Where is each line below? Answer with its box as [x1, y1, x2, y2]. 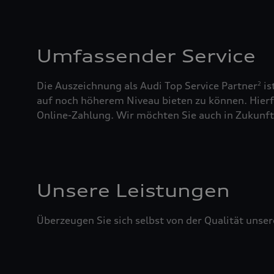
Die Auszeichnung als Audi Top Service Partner [37, 79, 257, 92]
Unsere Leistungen [37, 180, 230, 201]
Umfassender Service [37, 45, 256, 67]
